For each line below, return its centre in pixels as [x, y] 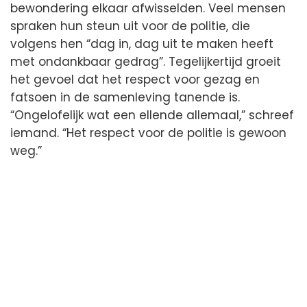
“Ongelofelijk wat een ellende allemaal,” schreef [152, 115]
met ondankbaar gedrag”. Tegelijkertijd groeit [146, 61]
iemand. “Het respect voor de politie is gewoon [148, 133]
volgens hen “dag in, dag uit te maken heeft [142, 44]
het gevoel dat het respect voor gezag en [135, 79]
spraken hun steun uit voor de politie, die [130, 26]
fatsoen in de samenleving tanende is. [125, 97]
